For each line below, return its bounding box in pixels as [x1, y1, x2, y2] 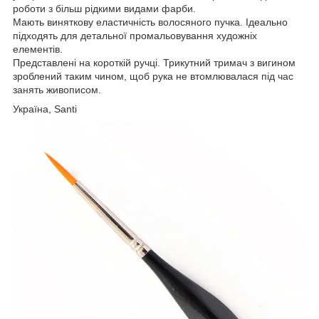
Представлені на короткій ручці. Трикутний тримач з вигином [13, 56, 296, 68]
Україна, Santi [13, 103, 77, 115]
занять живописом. [13, 83, 101, 95]
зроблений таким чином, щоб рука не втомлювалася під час [13, 70, 293, 82]
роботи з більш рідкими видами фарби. [13, 2, 196, 14]
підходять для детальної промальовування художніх [13, 29, 257, 41]
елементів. [13, 43, 63, 55]
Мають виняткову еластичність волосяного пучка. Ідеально [13, 16, 288, 28]
